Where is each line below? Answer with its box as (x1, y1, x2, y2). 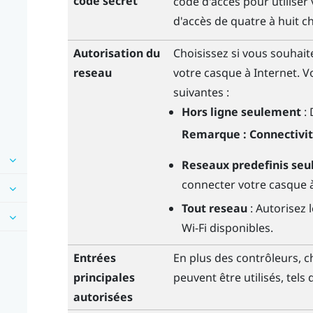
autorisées (73, 289, 133, 305)
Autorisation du (73, 45, 160, 61)
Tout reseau (182, 201, 248, 217)
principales (73, 270, 135, 286)
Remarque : (182, 126, 247, 142)
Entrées (73, 250, 116, 266)
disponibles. (207, 220, 274, 236)
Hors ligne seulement (182, 104, 302, 120)
